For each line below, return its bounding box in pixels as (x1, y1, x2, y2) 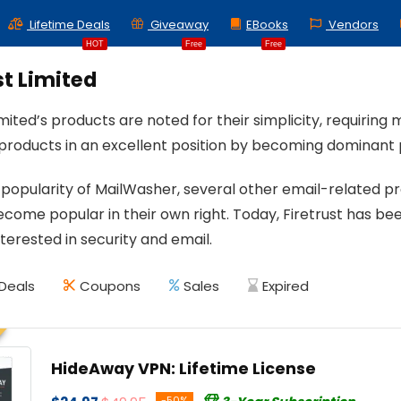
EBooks (246, 15, 288, 33)
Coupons (80, 277, 141, 295)
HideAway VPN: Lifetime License (51, 358, 316, 380)
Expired (262, 277, 309, 295)
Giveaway (148, 15, 209, 33)
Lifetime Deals (27, 15, 110, 33)
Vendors (326, 15, 379, 33)
